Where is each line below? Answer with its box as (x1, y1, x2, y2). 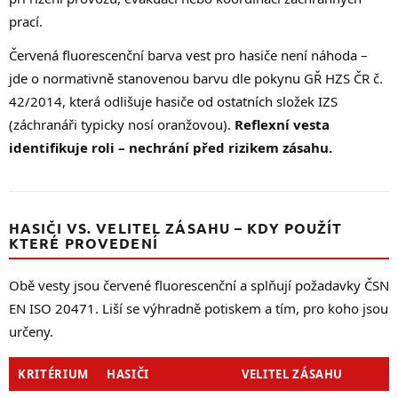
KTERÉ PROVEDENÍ (9, 233, 158, 252)
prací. (9, 12, 43, 30)
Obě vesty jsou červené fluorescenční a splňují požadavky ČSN (9, 275, 389, 294)
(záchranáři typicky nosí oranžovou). (9, 115, 235, 133)
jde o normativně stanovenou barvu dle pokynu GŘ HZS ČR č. (9, 68, 383, 87)
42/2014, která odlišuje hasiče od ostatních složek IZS (9, 92, 338, 110)
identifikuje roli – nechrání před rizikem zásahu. (9, 138, 332, 156)
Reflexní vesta (235, 115, 330, 133)
